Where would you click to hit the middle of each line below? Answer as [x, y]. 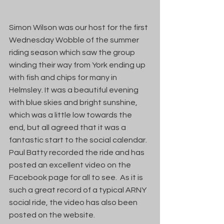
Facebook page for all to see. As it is [77, 177]
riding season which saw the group [73, 52]
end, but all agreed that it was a [68, 127]
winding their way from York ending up [78, 65]
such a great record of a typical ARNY [78, 190]
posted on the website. [52, 215]
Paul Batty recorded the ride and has [77, 152]
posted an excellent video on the [71, 165]
